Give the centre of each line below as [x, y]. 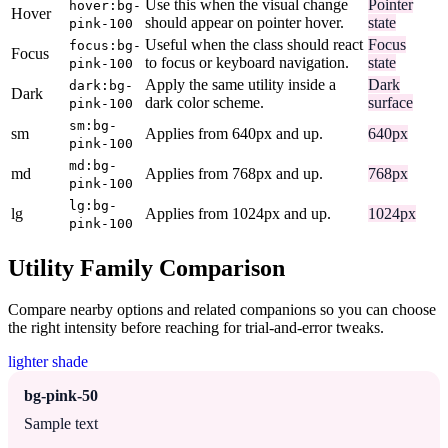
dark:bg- [101, 85]
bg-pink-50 [61, 396]
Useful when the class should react [254, 44]
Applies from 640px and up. [234, 133]
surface [390, 102]
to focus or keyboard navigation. [247, 62]
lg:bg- [93, 205]
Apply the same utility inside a [240, 84]
